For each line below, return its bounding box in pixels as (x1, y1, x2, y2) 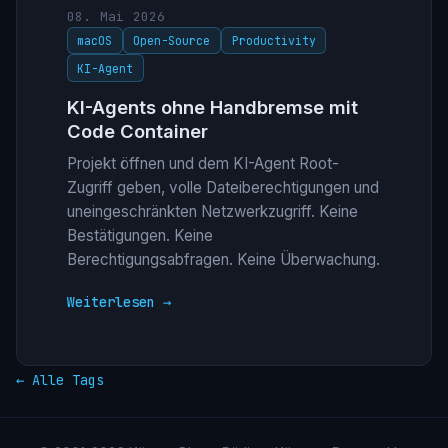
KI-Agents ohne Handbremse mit (66, 95, 358, 118)
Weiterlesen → (66, 293, 171, 312)
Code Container (66, 119, 208, 142)
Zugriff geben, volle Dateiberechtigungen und (66, 178, 379, 198)
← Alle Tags (16, 370, 104, 389)
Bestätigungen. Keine (66, 226, 213, 246)
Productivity (231, 33, 316, 49)
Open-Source (133, 33, 211, 49)
